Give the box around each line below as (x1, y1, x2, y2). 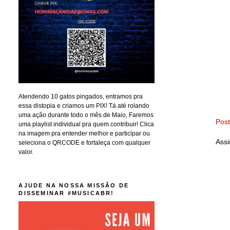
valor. (18, 148, 34, 156)
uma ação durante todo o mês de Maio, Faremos (18, 111, 154, 119)
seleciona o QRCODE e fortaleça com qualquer (18, 139, 151, 146)
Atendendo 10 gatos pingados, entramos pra (18, 92, 143, 100)
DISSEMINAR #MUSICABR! (18, 189, 114, 196)
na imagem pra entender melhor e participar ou (18, 129, 150, 137)
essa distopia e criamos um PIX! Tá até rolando (18, 102, 150, 109)
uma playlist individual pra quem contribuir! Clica (18, 120, 155, 128)
